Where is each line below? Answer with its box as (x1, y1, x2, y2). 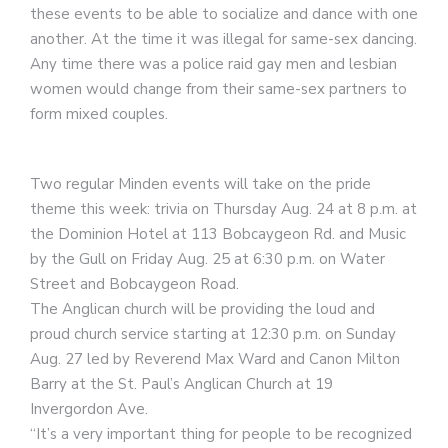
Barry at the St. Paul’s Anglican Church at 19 (30, 373, 333, 394)
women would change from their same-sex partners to (30, 78, 407, 99)
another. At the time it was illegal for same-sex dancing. (30, 28, 417, 49)
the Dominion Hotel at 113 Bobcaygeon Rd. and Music (30, 223, 406, 244)
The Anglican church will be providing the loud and (30, 298, 375, 319)
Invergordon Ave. (30, 398, 148, 419)
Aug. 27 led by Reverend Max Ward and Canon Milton (30, 348, 400, 369)
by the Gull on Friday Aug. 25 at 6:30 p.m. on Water (30, 248, 385, 269)
